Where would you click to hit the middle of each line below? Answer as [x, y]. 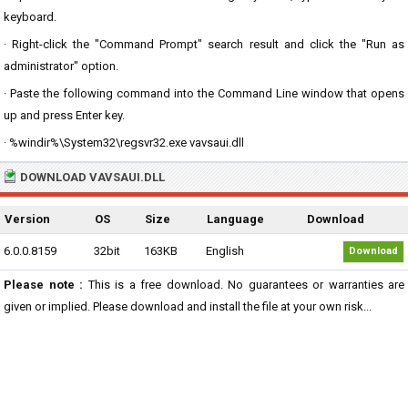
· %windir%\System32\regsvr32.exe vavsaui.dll [124, 143]
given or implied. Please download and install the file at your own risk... [188, 306]
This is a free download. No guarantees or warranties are [244, 285]
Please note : [43, 285]
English [225, 251]
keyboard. [30, 17]
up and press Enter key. [64, 115]
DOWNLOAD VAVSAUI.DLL [92, 177]
